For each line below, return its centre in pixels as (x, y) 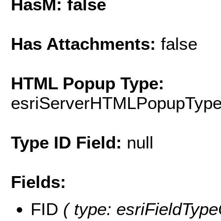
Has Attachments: (86, 44)
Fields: (38, 182)
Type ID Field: (69, 143)
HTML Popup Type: (88, 83)
